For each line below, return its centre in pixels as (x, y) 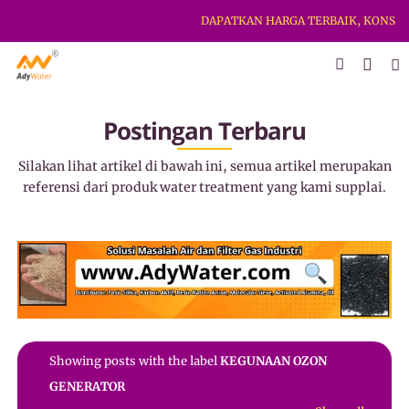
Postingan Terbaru (204, 131)
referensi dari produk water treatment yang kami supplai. (204, 187)
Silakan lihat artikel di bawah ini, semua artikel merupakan (204, 166)
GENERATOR (88, 387)
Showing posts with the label (135, 362)
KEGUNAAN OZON (274, 362)
